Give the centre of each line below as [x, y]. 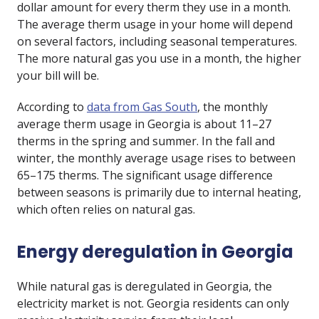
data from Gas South [142, 107]
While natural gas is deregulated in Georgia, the [145, 286]
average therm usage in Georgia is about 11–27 [144, 124]
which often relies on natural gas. [106, 209]
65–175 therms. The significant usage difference [145, 175]
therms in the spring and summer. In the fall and [146, 141]
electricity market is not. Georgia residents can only [153, 303]
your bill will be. [58, 75]
